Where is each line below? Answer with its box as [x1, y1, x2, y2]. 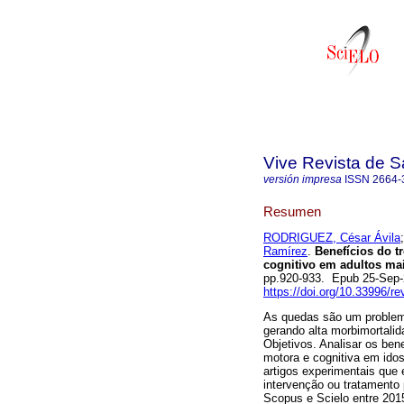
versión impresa [263, 173, 342, 186]
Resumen [263, 203, 321, 219]
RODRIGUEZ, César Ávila [263, 231, 400, 245]
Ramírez [263, 244, 308, 259]
